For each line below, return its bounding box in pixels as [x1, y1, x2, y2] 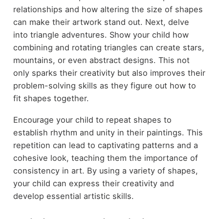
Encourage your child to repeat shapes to [13, 115, 172, 125]
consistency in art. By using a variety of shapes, [13, 166, 198, 176]
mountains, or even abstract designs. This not [13, 55, 190, 65]
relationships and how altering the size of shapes [13, 4, 203, 14]
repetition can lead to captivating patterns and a [13, 140, 198, 151]
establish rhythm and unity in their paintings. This [13, 128, 203, 138]
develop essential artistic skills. [13, 191, 134, 201]
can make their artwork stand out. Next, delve [13, 17, 189, 27]
